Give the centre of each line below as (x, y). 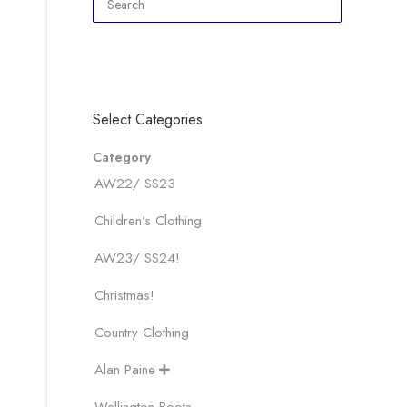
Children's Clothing (148, 221)
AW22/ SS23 (135, 184)
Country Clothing (142, 333)
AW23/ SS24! (137, 258)
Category (122, 158)
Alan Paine (125, 370)
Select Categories (148, 120)
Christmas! (124, 296)
